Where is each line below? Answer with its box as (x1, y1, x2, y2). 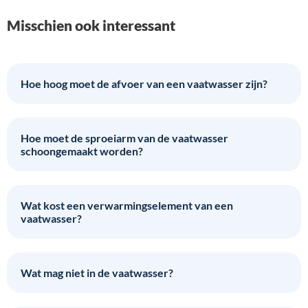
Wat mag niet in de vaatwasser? (21, 265, 173, 279)
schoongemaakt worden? (21, 144, 143, 157)
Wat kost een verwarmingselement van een (21, 198, 233, 212)
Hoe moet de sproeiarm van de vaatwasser (21, 131, 228, 144)
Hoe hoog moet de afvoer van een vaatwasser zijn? (21, 76, 267, 90)
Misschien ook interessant (7, 16, 175, 34)
